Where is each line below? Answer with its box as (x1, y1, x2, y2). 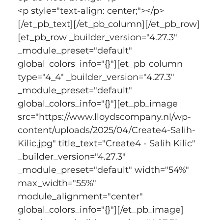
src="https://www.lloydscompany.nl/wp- (17, 111, 191, 122)
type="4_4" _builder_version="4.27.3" (17, 71, 177, 82)
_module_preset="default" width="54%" (17, 164, 192, 175)
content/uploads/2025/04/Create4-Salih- (17, 124, 195, 136)
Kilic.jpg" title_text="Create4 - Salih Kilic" (17, 137, 198, 149)
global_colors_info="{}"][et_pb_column (17, 58, 185, 69)
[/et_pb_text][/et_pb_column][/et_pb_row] (17, 18, 200, 29)
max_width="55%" (17, 177, 99, 189)
